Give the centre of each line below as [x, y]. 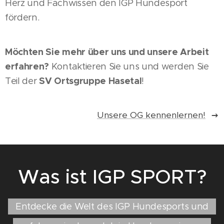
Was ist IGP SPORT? [112, 177]
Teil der [22, 81]
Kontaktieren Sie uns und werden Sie [129, 66]
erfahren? [27, 66]
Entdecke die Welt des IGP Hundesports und [112, 207]
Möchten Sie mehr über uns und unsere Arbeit [107, 52]
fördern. [22, 17]
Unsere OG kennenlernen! [151, 115]
